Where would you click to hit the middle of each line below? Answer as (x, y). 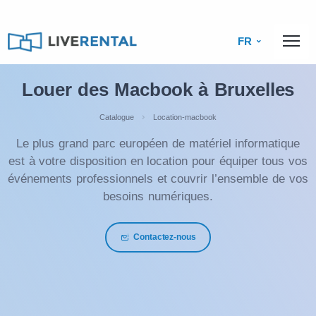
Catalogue (117, 117)
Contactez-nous (165, 237)
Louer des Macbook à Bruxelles (158, 89)
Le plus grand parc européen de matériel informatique (158, 143)
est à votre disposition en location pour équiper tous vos (158, 161)
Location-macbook (185, 117)
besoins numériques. (158, 196)
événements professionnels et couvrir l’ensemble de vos (158, 178)
